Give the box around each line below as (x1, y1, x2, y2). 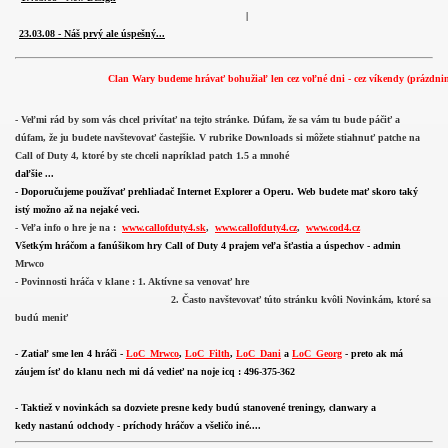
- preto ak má (345, 348, 403, 359)
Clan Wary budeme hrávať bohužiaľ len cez (97, 73, 289, 84)
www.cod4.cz (306, 222, 360, 233)
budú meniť (15, 312, 68, 323)
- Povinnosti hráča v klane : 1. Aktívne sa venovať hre (15, 276, 249, 287)
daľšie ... (15, 168, 54, 179)
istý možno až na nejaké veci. (15, 204, 140, 215)
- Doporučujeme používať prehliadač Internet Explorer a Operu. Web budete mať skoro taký (15, 186, 418, 197)
